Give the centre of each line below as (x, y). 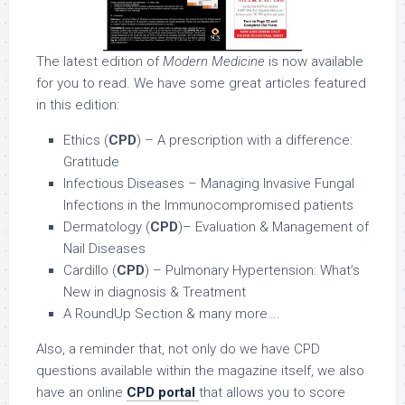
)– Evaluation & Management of (273, 227)
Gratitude (91, 162)
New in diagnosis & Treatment (155, 292)
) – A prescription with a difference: (245, 141)
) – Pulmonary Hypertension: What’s (252, 271)
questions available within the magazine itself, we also (200, 371)
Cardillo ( (90, 271)
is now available (314, 62)
